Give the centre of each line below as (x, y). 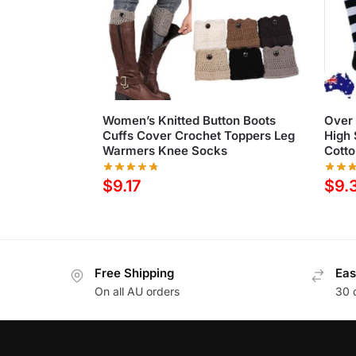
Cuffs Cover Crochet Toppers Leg (198, 135)
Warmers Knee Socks (164, 150)
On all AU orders (137, 291)
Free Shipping (134, 273)
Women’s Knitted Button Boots (189, 120)
